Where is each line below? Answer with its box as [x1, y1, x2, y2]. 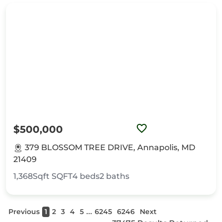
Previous [8, 207, 40, 217]
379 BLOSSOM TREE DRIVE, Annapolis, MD [25, 143, 195, 153]
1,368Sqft [13, 171, 50, 181]
